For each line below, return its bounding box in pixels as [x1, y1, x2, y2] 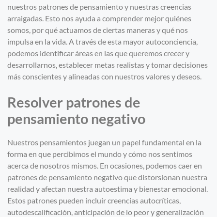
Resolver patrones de [7, 93, 140, 111]
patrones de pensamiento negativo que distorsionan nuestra [7, 172, 207, 182]
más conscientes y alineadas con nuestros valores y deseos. [7, 72, 201, 81]
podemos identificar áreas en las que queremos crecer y [7, 48, 189, 58]
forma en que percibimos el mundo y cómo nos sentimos [7, 149, 192, 159]
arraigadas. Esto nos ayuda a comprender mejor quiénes [7, 14, 191, 23]
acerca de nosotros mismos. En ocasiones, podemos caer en [7, 161, 202, 170]
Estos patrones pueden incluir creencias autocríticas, [7, 196, 181, 205]
